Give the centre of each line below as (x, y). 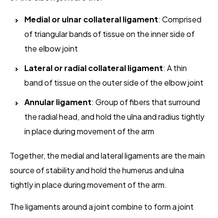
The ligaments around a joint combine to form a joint (102, 207)
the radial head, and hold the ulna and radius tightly (114, 117)
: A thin (175, 68)
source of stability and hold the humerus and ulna (97, 170)
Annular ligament (58, 102)
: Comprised (180, 19)
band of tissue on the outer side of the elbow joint (114, 83)
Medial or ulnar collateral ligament (91, 19)
